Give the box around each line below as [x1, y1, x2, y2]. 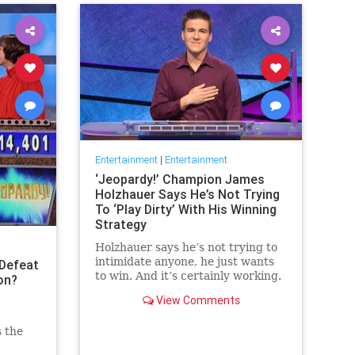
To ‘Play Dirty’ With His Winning [94, 201, 277, 218]
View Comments [153, 293, 240, 308]
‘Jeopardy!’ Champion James [94, 171, 265, 188]
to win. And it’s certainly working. [94, 269, 281, 283]
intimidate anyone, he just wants [94, 255, 274, 269]
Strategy [94, 216, 147, 233]
